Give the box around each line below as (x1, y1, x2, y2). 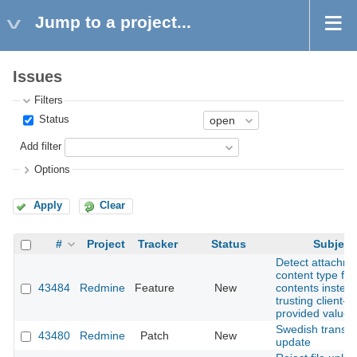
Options (34, 163, 71, 175)
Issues (13, 68, 62, 86)
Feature (135, 281, 175, 295)
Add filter (20, 141, 62, 153)
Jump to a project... (35, 13, 191, 31)
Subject (312, 237, 355, 251)
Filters (34, 95, 64, 107)
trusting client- (276, 294, 347, 308)
